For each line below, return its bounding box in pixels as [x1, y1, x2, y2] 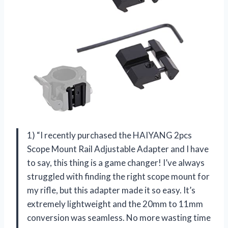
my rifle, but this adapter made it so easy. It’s [27, 185, 195, 196]
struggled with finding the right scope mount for [27, 171, 210, 182]
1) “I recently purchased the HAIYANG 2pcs [27, 130, 192, 141]
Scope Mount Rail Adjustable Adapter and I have [27, 144, 209, 155]
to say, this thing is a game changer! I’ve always [27, 157, 205, 168]
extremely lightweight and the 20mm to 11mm [27, 198, 203, 210]
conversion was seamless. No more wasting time [27, 212, 211, 223]
